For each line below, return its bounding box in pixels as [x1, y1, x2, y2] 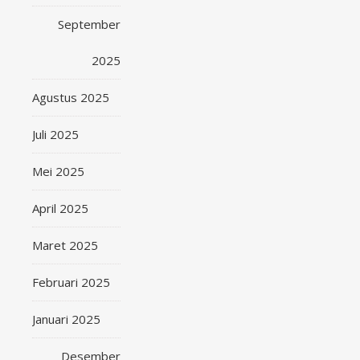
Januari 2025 [32, 311, 100, 327]
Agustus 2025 [32, 89, 109, 105]
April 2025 [32, 200, 88, 216]
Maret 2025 [32, 237, 98, 253]
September [58, 16, 121, 32]
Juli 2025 [32, 126, 79, 142]
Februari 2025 [32, 274, 110, 290]
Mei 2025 [32, 163, 84, 179]
